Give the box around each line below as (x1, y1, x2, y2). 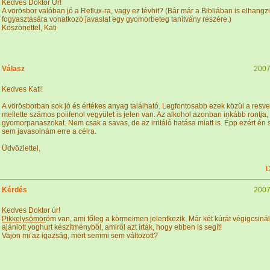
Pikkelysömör (2, 215, 46, 223)
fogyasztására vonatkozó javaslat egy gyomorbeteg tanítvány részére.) (2, 15, 231, 24)
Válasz (2, 64, 25, 73)
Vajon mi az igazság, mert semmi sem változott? (2, 231, 158, 240)
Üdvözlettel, (2, 144, 40, 152)
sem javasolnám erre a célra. (2, 127, 96, 136)
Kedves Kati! (2, 85, 43, 93)
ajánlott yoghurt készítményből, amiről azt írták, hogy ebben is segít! (2, 223, 222, 231)
